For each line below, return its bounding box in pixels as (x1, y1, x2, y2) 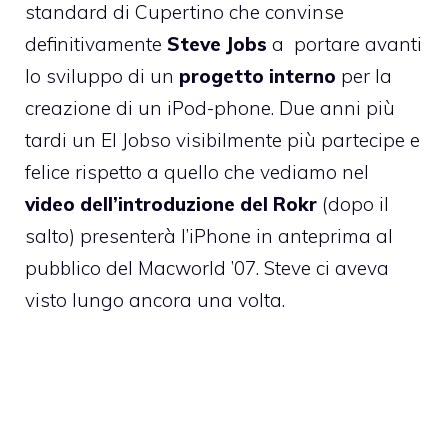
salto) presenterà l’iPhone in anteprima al (25, 224, 393, 249)
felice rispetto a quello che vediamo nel (25, 160, 369, 185)
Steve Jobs (162, 32, 267, 57)
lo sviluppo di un (25, 64, 179, 89)
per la (341, 64, 392, 89)
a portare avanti (267, 32, 422, 57)
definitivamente (25, 32, 162, 57)
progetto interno (179, 64, 341, 89)
